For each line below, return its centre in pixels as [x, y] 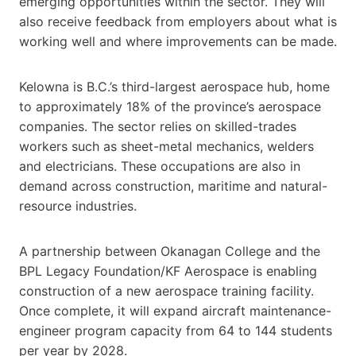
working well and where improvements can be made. [178, 41]
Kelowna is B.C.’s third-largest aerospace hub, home [174, 86]
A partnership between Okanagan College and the [170, 251]
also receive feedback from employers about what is [178, 21]
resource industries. [78, 205]
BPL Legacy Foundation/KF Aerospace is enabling [168, 271]
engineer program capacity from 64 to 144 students [176, 330]
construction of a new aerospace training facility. [166, 290]
